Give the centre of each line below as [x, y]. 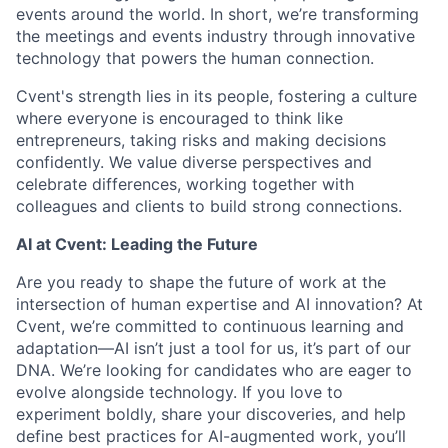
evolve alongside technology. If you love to [179, 392]
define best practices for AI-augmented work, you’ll [211, 436]
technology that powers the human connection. [195, 58]
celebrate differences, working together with [185, 184]
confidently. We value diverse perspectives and [194, 162]
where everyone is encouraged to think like [179, 118]
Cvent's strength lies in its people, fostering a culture [216, 96]
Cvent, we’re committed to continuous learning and [210, 326]
